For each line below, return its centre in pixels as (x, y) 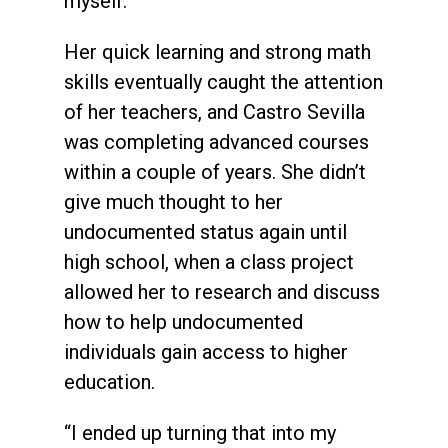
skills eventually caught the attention (223, 81)
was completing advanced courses (216, 141)
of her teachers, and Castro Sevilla (214, 111)
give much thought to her (173, 201)
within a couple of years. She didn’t (215, 171)
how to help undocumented (183, 321)
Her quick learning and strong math (217, 51)
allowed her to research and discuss (222, 291)
